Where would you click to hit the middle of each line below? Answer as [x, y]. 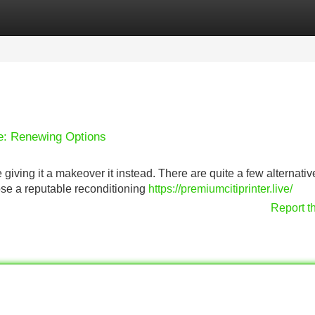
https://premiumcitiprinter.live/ [220, 189]
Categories [29, 17]
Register [98, 17]
